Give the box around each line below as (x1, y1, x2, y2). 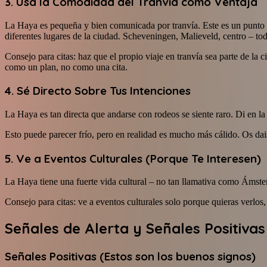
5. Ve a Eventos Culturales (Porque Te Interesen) (5, 151, 261, 166)
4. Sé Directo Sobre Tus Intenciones (5, 83, 191, 98)
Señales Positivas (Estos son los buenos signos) (5, 249, 256, 264)
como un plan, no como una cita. (5, 61, 128, 72)
